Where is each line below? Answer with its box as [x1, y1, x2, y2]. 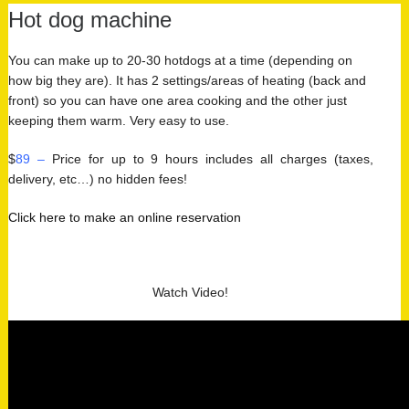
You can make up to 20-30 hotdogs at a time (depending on [7, 52, 352, 68]
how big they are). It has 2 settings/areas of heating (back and [7, 72, 366, 88]
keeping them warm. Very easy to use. [7, 112, 229, 128]
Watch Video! [152, 284, 229, 299]
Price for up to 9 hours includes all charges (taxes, [51, 151, 374, 166]
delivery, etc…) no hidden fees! [7, 171, 187, 186]
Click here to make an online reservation [7, 209, 241, 225]
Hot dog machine [7, 6, 172, 32]
